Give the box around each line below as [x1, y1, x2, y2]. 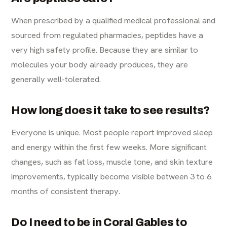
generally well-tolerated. [11, 73, 101, 85]
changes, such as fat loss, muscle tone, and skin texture [11, 156, 213, 167]
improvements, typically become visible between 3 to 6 [11, 170, 212, 182]
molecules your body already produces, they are [11, 58, 188, 70]
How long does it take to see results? [11, 104, 210, 117]
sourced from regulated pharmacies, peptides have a [11, 29, 204, 41]
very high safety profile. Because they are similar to [11, 44, 199, 55]
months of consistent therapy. [11, 185, 121, 197]
